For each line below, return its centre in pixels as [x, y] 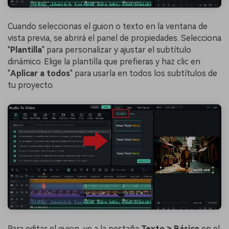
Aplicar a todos [40, 74]
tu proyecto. [31, 85]
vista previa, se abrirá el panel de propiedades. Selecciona [114, 38]
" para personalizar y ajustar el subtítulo [117, 50]
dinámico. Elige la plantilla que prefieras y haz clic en [104, 62]
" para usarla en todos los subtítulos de [144, 74]
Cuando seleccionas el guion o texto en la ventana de [108, 27]
